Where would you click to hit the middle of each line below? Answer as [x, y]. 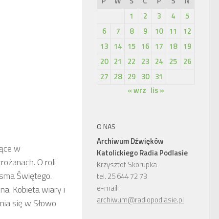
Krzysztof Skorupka [127, 164]
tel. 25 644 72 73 [122, 176]
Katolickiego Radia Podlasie [142, 153]
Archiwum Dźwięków [130, 141]
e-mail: [108, 188]
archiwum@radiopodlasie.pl [140, 200]
